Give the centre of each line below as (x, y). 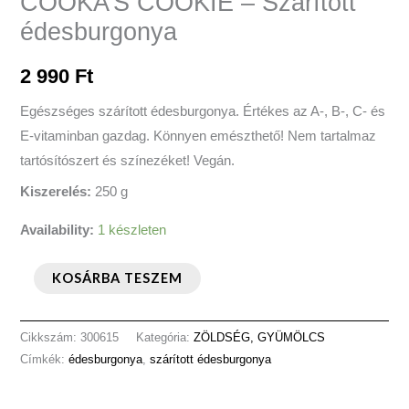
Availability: (58, 230)
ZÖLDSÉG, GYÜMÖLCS (260, 338)
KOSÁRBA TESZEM (118, 278)
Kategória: (165, 338)
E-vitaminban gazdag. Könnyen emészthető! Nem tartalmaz (199, 136)
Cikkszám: (51, 338)
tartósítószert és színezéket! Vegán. (128, 160)
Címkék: (45, 360)
